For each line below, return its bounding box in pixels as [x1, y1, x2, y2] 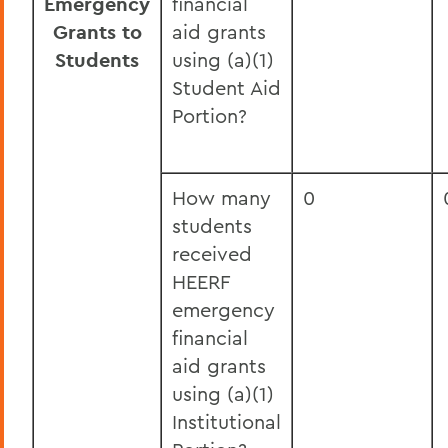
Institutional [172, 409, 281, 434]
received [172, 241, 252, 266]
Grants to [52, 19, 142, 45]
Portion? [172, 103, 247, 128]
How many [172, 185, 271, 210]
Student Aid [172, 75, 281, 100]
